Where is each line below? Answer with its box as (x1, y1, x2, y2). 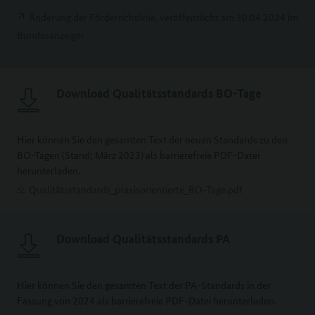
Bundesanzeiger (17, 27, 84, 42)
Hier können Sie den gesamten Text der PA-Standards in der (17, 278, 271, 292)
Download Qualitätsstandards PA (56, 231, 230, 247)
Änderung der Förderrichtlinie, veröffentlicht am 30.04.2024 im (29, 10, 298, 25)
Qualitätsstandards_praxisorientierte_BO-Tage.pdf (29, 182, 243, 197)
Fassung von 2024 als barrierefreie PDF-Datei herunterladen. (17, 293, 276, 308)
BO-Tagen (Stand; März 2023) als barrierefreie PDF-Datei (17, 148, 259, 162)
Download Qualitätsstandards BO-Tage (56, 85, 262, 102)
